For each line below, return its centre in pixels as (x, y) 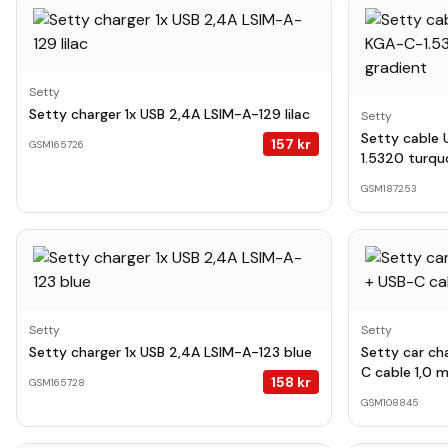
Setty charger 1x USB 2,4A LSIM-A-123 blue (170, 352)
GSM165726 (56, 144)
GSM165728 (57, 382)
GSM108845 (390, 402)
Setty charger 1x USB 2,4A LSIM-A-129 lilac (169, 114)
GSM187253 (389, 188)
